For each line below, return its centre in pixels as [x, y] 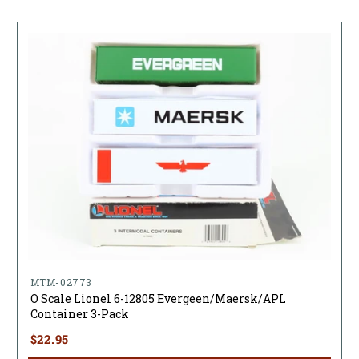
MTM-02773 [61, 282]
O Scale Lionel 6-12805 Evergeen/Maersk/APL [158, 299]
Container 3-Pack [79, 314]
